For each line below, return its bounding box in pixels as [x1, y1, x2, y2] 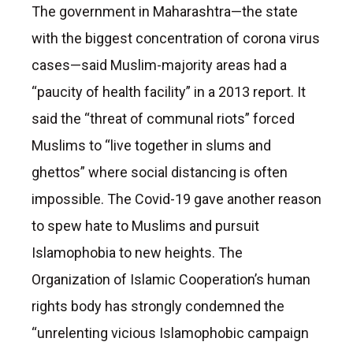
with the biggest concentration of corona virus [32, 29, 320, 46]
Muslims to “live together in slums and [32, 136, 271, 154]
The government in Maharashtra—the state [32, 2, 298, 20]
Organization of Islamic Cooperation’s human [32, 270, 310, 288]
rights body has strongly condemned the [32, 297, 284, 314]
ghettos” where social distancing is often [32, 163, 288, 180]
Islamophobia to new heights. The [32, 243, 243, 261]
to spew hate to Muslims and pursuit [32, 217, 259, 234]
